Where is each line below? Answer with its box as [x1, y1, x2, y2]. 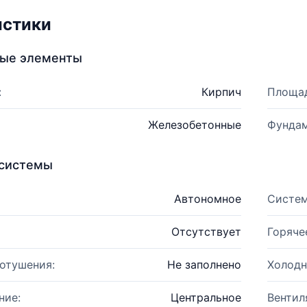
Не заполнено [167, 258, 241, 271]
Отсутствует [171, 225, 241, 238]
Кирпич [201, 85, 241, 99]
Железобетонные [147, 118, 241, 132]
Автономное [173, 192, 241, 206]
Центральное [170, 291, 241, 304]
